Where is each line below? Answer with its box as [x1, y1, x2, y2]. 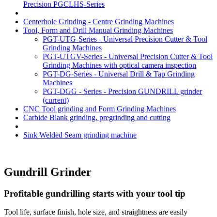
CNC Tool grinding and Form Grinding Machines [23, 104, 176, 113]
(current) [43, 95, 69, 104]
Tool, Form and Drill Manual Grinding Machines [23, 26, 173, 34]
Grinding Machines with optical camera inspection [43, 61, 196, 69]
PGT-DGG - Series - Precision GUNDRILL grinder [43, 87, 202, 95]
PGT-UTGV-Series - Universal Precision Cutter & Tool [43, 52, 213, 61]
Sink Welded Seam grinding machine [23, 130, 137, 139]
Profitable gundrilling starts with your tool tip [4, 188, 186, 199]
